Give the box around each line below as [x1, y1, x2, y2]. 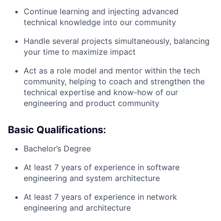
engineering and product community [24, 98, 159, 108]
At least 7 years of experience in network [24, 192, 177, 202]
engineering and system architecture [24, 173, 160, 183]
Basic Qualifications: [8, 124, 106, 136]
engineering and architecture [24, 203, 131, 213]
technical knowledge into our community [24, 17, 176, 27]
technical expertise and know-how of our [24, 87, 178, 97]
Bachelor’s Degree [24, 144, 91, 153]
